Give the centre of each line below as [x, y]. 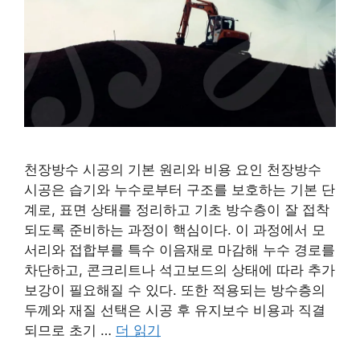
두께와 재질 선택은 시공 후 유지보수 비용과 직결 [175, 310]
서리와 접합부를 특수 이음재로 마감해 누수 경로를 [180, 250]
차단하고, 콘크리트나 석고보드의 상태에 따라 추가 [180, 270]
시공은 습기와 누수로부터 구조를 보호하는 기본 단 [180, 189]
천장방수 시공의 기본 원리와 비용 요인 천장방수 [173, 169]
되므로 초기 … [70, 330]
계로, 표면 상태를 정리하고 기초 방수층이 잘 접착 [177, 209]
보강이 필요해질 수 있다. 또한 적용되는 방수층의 [175, 290]
